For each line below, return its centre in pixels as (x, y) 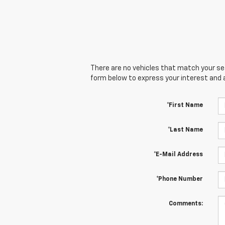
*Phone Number (179, 180)
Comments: (186, 204)
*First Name (185, 106)
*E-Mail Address (178, 155)
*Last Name (185, 130)
